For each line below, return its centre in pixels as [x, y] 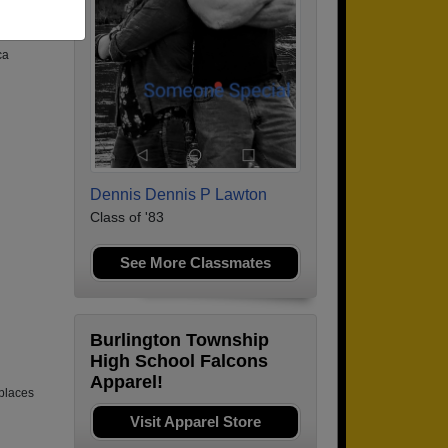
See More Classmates [195, 263]
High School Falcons [179, 361]
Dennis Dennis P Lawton [178, 195]
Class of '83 [127, 217]
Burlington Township [179, 340]
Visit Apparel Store [195, 422]
